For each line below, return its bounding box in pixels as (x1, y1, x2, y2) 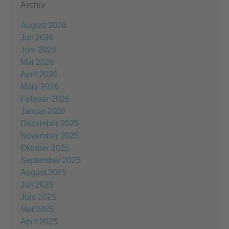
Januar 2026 (20, 106, 66, 116)
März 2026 (20, 82, 59, 91)
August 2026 (20, 20, 66, 30)
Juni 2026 (20, 45, 56, 54)
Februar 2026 (20, 94, 70, 103)
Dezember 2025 (20, 119, 79, 128)
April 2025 (20, 217, 58, 226)
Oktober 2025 (20, 143, 70, 152)
